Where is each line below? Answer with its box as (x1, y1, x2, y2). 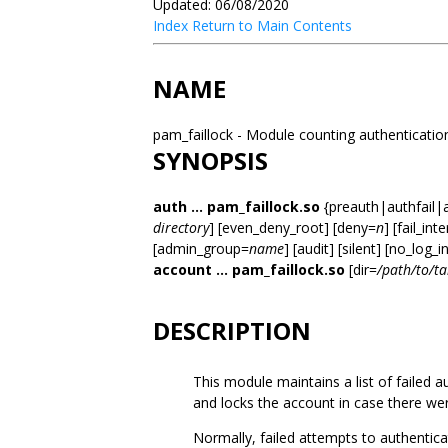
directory (153, 218, 209, 237)
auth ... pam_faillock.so (153, 197, 320, 216)
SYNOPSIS (153, 144, 268, 177)
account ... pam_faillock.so (153, 260, 345, 279)
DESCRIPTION (153, 314, 311, 347)
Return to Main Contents (192, 16, 352, 35)
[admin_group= (153, 239, 249, 258)
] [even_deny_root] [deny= (209, 218, 376, 237)
